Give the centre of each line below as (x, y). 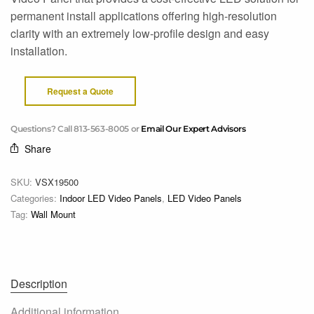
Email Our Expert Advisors (193, 129)
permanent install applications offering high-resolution (144, 15)
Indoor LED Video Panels (111, 198)
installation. (39, 50)
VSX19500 (57, 182)
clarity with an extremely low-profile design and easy (140, 33)
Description (39, 284)
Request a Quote (81, 91)
